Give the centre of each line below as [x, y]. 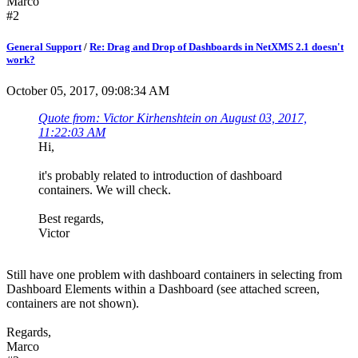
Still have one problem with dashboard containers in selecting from [174, 275]
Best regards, [71, 219]
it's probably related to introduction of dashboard [160, 176]
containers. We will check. [105, 190]
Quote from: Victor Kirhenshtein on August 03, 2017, [173, 118]
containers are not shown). [73, 304]
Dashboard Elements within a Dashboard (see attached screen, [163, 289]
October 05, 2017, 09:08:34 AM [88, 91]
